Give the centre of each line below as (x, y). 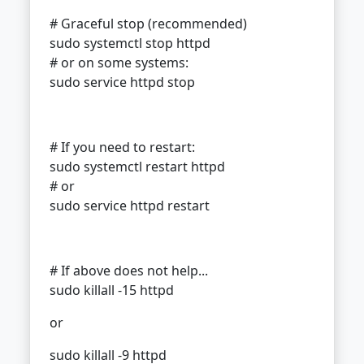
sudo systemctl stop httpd (130, 43)
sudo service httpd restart (130, 206)
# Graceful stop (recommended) (148, 24)
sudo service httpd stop (122, 82)
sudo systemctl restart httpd (137, 167)
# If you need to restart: (122, 147)
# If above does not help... (129, 271)
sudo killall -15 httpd (112, 290)
